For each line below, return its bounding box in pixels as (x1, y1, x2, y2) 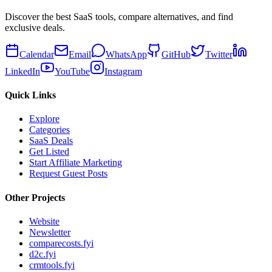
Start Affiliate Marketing (29, 157, 122, 168)
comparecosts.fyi (29, 238, 93, 248)
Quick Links (5, 90, 56, 101)
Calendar (19, 49, 54, 59)
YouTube (55, 66, 90, 76)
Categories (29, 124, 70, 135)
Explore (29, 114, 59, 124)
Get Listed (29, 146, 69, 157)
